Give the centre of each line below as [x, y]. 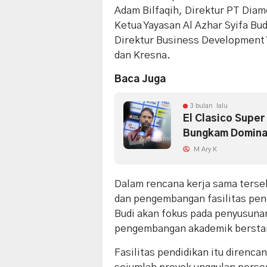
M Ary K [204, 149]
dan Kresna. [142, 55]
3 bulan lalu [209, 105]
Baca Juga [140, 79]
